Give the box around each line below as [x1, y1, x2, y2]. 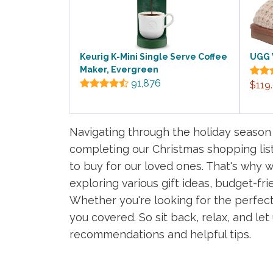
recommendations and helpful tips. [69, 228, 251, 241]
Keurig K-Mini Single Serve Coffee [80, 52, 227, 62]
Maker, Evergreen [80, 65, 158, 75]
